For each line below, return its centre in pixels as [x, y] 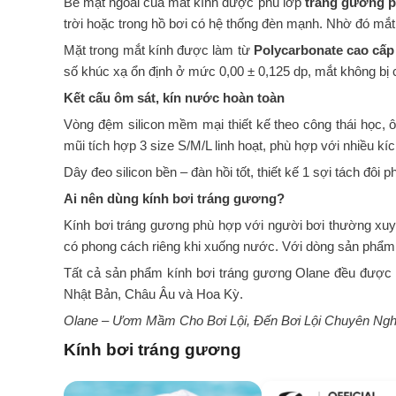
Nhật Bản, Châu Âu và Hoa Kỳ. [153, 294]
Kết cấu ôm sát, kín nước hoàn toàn [174, 98]
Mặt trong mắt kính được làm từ [159, 50]
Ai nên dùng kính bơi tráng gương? [174, 198]
